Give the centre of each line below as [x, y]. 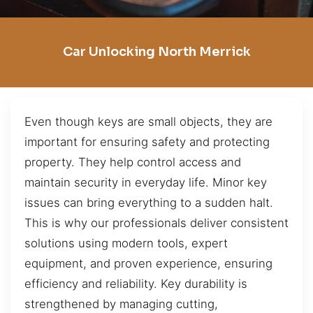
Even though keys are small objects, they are [148, 121]
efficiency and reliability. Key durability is [136, 283]
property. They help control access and [133, 162]
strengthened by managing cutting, [121, 304]
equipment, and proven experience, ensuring [148, 263]
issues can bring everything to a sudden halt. [149, 202]
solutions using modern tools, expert [126, 243]
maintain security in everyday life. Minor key [146, 182]
